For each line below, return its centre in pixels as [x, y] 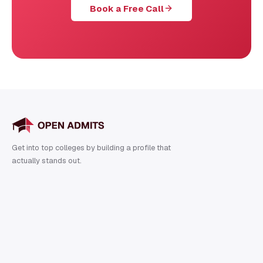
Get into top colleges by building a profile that [91, 147]
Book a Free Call [127, 8]
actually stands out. [47, 160]
